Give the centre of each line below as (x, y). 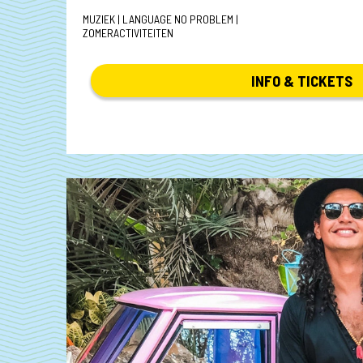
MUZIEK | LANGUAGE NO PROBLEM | (160, 19)
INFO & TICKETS (301, 80)
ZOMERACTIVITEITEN (128, 32)
